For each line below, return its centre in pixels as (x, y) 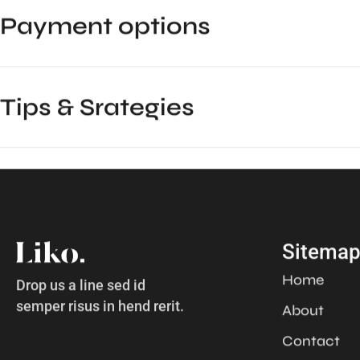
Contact (311, 342)
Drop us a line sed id (81, 285)
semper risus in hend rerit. (100, 306)
